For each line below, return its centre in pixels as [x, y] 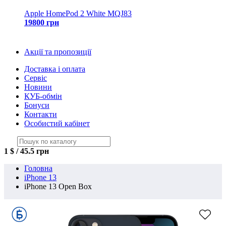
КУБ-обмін [43, 96]
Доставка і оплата [55, 69]
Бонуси [37, 105]
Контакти [41, 114]
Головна [38, 168]
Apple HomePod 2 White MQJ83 [78, 13]
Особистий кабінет [57, 123]
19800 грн [42, 22]
